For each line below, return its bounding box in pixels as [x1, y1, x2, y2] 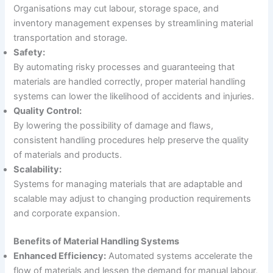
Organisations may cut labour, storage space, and [13, 3, 219, 15]
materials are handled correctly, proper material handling [13, 76, 246, 88]
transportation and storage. [13, 32, 128, 44]
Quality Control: [13, 105, 82, 117]
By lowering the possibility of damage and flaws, [13, 120, 214, 132]
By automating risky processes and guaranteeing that [13, 62, 235, 73]
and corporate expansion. [13, 208, 121, 219]
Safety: [13, 47, 46, 58]
